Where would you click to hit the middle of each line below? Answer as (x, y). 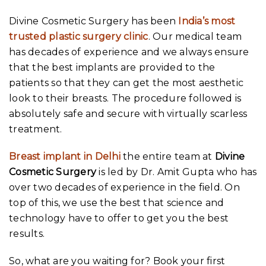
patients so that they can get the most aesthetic (126, 83)
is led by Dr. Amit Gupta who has (177, 172)
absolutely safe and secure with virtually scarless (128, 113)
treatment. (36, 129)
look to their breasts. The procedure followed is (125, 98)
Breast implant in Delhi (65, 156)
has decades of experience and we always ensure (129, 52)
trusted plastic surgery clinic (79, 36)
